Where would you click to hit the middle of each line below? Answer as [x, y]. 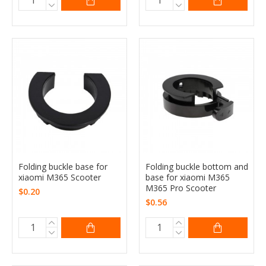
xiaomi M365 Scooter [60, 177]
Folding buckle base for [63, 166]
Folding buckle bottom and [197, 166]
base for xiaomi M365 [187, 177]
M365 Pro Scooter [180, 188]
